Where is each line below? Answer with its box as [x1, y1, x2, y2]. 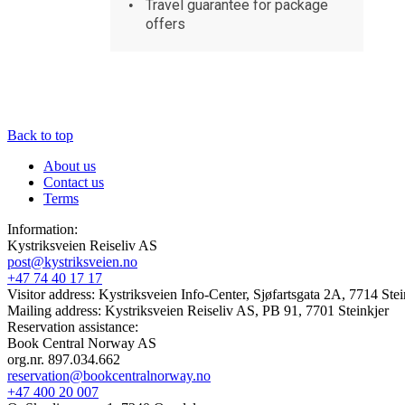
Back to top [7, 127, 73, 143]
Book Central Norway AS [7, 334, 156, 351]
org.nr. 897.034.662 [7, 351, 120, 367]
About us [43, 157, 96, 174]
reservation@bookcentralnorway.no [7, 367, 211, 383]
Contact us [43, 174, 104, 190]
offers [146, 14, 186, 33]
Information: [7, 221, 78, 237]
